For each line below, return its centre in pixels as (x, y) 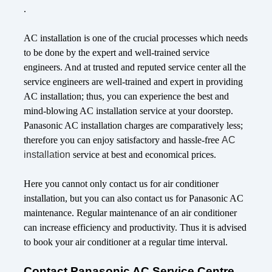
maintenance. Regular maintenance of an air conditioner (130, 213)
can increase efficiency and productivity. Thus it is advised (135, 228)
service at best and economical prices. (144, 155)
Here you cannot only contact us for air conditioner (121, 184)
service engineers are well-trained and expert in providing (133, 82)
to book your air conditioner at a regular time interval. (126, 242)
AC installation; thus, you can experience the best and (126, 97)
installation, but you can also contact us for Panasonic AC (134, 199)
